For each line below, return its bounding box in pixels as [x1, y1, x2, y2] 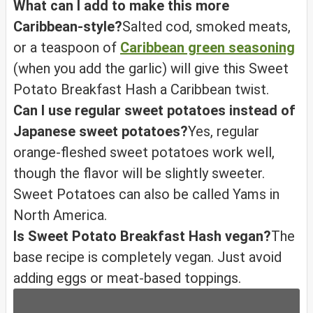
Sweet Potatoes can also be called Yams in [13, 186, 279, 203]
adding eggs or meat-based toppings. [13, 270, 241, 287]
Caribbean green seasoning [120, 39, 295, 57]
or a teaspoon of [13, 39, 120, 57]
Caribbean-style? [13, 18, 122, 36]
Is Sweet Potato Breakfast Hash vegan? [13, 228, 271, 245]
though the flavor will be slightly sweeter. [13, 165, 265, 182]
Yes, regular [188, 123, 259, 140]
